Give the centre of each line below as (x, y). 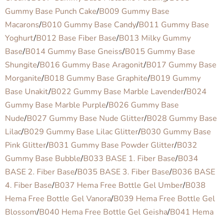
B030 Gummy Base (176, 132)
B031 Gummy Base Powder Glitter (111, 145)
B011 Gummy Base (174, 25)
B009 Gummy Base (134, 11)
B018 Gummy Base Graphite (96, 78)
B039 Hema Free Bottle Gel (164, 198)
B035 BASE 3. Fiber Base (123, 172)
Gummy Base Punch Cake (51, 11)
